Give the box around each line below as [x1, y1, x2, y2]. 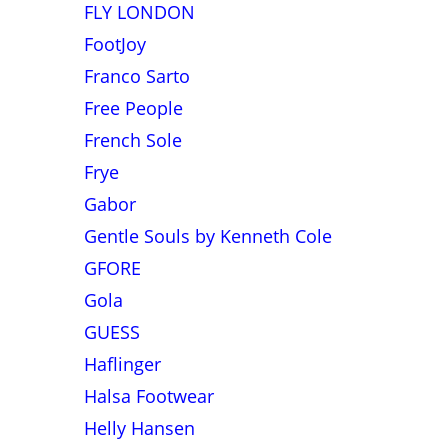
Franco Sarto [83, 64, 190, 88]
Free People [83, 96, 183, 120]
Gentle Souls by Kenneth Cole [83, 224, 332, 248]
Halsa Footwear [83, 384, 214, 408]
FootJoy [83, 32, 146, 56]
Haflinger [83, 352, 161, 376]
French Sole [83, 128, 182, 152]
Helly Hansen [83, 416, 195, 440]
